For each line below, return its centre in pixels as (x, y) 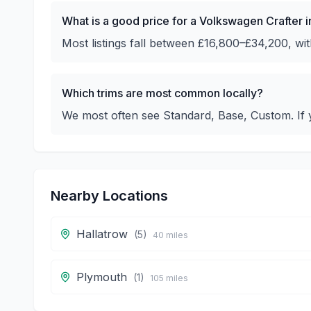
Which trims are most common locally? (162, 93)
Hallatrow (102, 234)
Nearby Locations (109, 196)
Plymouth (102, 277)
